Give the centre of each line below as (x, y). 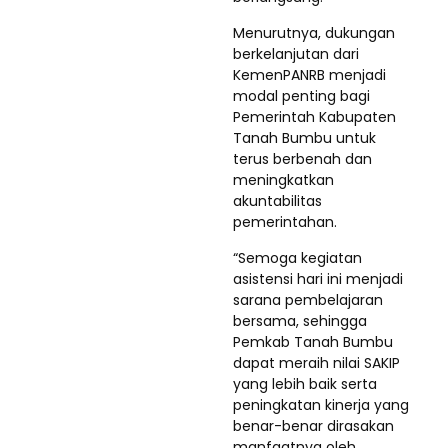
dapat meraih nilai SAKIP (316, 362)
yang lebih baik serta (305, 383)
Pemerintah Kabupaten (314, 116)
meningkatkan (283, 179)
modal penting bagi (301, 95)
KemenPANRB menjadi (309, 74)
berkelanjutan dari (296, 53)
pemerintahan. (285, 221)
